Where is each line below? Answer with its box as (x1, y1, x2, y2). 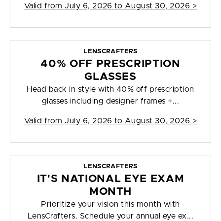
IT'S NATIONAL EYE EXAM (37, 174, 184, 184)
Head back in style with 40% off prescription (27, 85, 194, 94)
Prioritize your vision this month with (41, 200, 180, 209)
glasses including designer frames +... (41, 97, 180, 106)
